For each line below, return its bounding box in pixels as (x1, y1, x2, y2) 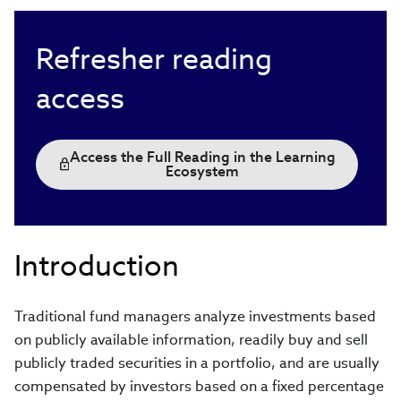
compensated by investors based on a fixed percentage (14, 377, 384, 396)
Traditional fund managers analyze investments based (14, 307, 376, 326)
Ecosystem (166, 162, 240, 181)
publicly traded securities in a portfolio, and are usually (14, 354, 380, 372)
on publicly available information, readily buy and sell (14, 330, 368, 349)
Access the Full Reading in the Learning (69, 148, 336, 166)
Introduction (14, 247, 179, 284)
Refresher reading (36, 40, 272, 77)
